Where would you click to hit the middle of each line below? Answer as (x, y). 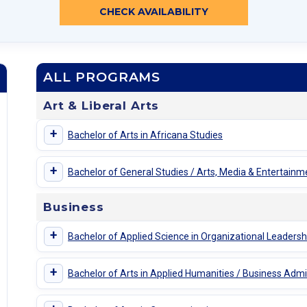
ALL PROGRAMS (102, 77)
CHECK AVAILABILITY (153, 12)
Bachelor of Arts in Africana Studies (145, 135)
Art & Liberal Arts (101, 106)
